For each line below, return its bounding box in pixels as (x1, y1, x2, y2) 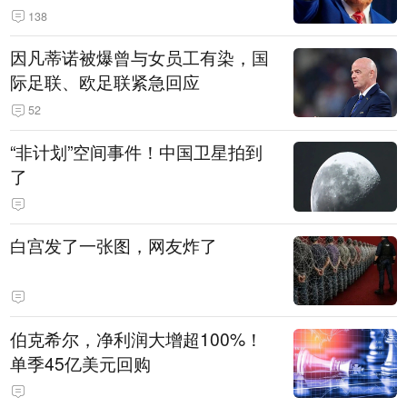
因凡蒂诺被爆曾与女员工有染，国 (10, 45, 270, 71)
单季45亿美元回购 (10, 350, 152, 376)
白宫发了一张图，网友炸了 (10, 233, 218, 259)
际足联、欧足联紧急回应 (10, 69, 201, 95)
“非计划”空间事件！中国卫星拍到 (10, 138, 263, 164)
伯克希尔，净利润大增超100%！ (10, 325, 263, 352)
